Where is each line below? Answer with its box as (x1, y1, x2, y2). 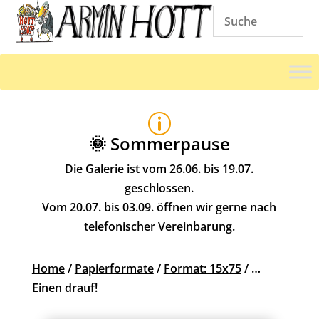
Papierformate (74, 261, 154, 276)
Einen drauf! (31, 280, 98, 296)
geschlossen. (125, 180, 194, 196)
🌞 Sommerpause (88, 132, 230, 155)
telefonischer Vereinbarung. (83, 219, 235, 234)
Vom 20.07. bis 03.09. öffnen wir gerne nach (42, 199, 277, 215)
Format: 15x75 (163, 261, 241, 276)
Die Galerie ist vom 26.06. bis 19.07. (65, 161, 254, 177)
